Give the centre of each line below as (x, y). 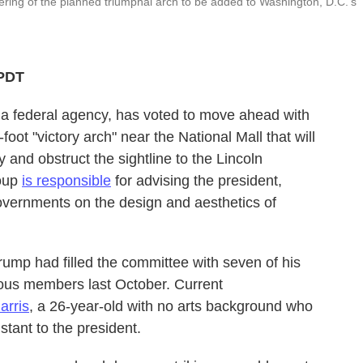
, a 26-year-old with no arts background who (171, 306)
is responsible (66, 180)
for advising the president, (196, 180)
